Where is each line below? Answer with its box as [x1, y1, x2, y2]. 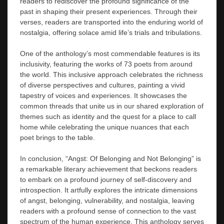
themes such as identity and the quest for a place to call [20, 112, 196, 120]
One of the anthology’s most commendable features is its [20, 49, 200, 57]
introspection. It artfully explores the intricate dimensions [20, 185, 197, 194]
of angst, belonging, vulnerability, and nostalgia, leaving [20, 196, 194, 204]
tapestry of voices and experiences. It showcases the [20, 91, 187, 99]
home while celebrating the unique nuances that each [20, 122, 189, 131]
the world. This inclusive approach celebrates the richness [20, 70, 203, 78]
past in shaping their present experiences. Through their [20, 7, 197, 15]
